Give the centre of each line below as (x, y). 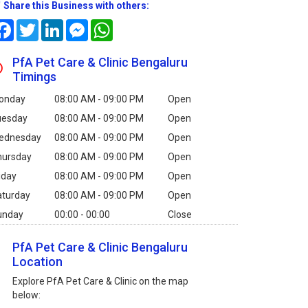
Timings (35, 77)
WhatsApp (135, 25)
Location (38, 262)
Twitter (54, 25)
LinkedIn (81, 25)
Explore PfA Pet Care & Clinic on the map (101, 282)
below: (27, 295)
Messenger (112, 25)
